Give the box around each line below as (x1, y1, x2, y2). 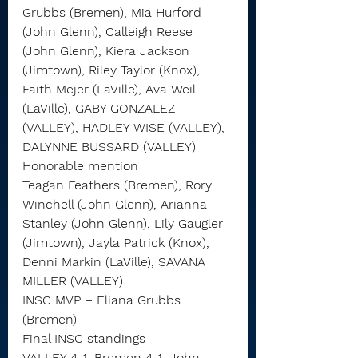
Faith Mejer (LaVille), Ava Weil (22, 82, 199, 97)
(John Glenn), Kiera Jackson (22, 43, 193, 58)
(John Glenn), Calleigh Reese (22, 24, 197, 39)
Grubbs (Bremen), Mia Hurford (22, 5, 205, 20)
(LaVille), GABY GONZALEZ (22, 101, 179, 116)
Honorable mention (22, 158, 138, 173)
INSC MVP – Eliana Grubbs (22, 292, 185, 308)
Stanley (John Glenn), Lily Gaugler (22, 216, 227, 231)
